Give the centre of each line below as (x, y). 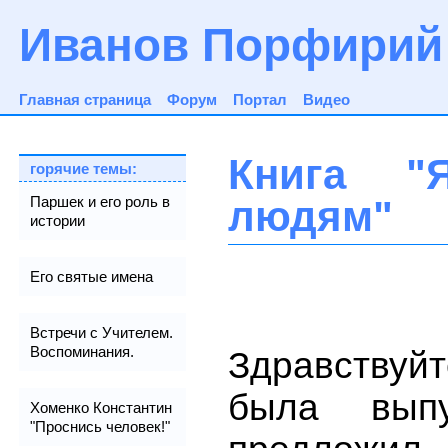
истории (58, 220)
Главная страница (84, 99)
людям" (310, 216)
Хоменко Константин (101, 407)
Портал (259, 99)
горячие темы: (84, 168)
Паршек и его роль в (100, 201)
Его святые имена (92, 276)
